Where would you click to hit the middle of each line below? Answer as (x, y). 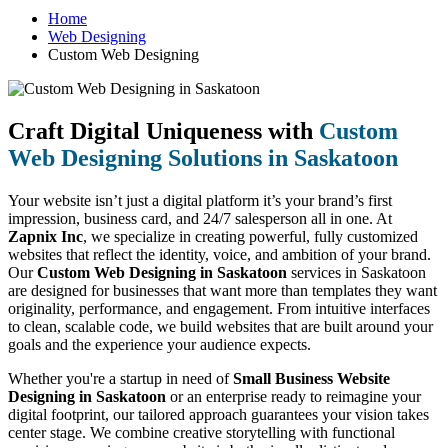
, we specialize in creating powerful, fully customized (250, 236)
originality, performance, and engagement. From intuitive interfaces (219, 308)
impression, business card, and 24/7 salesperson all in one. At (200, 218)
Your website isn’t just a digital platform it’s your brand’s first (200, 200)
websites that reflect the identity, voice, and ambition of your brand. (219, 254)
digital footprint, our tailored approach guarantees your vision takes (218, 414)
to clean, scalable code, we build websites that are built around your (220, 326)
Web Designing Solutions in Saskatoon (203, 157)
